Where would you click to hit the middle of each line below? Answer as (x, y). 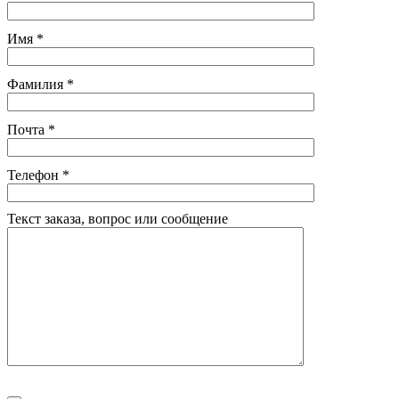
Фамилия (37, 85)
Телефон (35, 175)
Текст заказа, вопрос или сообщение (118, 219)
